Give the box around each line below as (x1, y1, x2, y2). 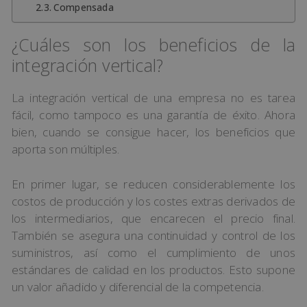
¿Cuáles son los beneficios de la (12, 33, 295, 57)
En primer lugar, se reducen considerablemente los (12, 175, 295, 192)
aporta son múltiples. (12, 141, 120, 158)
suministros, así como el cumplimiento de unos (12, 244, 295, 260)
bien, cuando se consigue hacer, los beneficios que (12, 124, 295, 140)
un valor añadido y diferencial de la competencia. (12, 278, 264, 295)
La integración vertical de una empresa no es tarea (12, 90, 295, 106)
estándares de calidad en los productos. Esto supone (12, 261, 295, 278)
